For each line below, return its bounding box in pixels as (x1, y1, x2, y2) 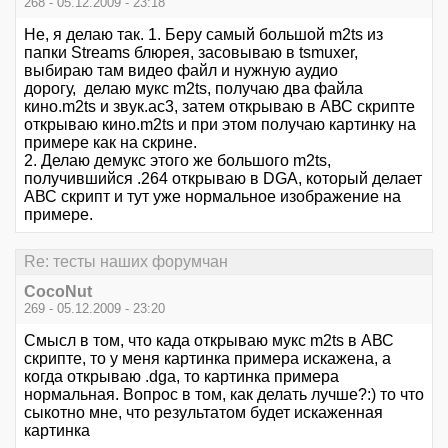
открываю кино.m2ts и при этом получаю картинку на (24, 115, 416, 133)
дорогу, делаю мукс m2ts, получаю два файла (24, 79, 363, 97)
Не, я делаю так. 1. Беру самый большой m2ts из (24, 25, 383, 43)
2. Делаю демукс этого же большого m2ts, (24, 151, 331, 169)
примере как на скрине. (24, 133, 197, 151)
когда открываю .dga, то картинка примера (24, 367, 339, 385)
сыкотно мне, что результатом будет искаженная (24, 403, 383, 421)
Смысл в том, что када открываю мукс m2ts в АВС (24, 331, 394, 349)
